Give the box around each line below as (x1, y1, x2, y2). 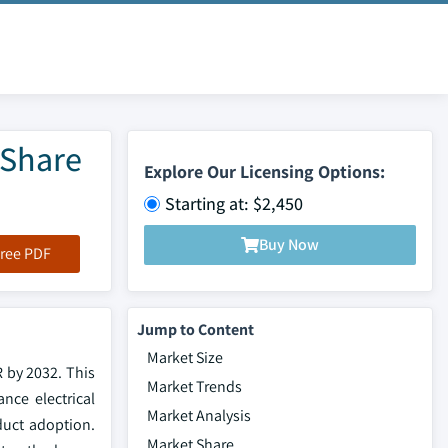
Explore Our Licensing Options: (144, 159, 385, 183)
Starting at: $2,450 (165, 191, 303, 215)
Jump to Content (137, 319, 254, 340)
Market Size (147, 347, 223, 368)
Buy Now (259, 234, 319, 255)
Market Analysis (147, 405, 251, 426)
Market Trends (147, 376, 242, 397)
